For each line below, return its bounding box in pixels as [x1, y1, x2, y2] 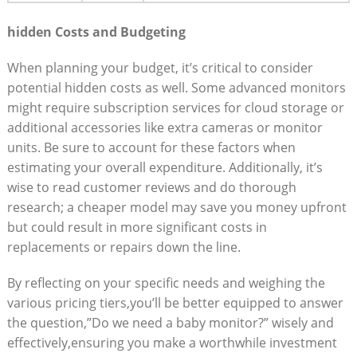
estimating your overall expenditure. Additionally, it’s [6, 158, 323, 176]
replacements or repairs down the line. [6, 237, 241, 256]
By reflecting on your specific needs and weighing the [6, 273, 325, 292]
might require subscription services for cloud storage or [6, 98, 344, 116]
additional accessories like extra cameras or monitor [6, 118, 323, 136]
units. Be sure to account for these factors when [6, 138, 296, 156]
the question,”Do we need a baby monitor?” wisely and [6, 313, 334, 331]
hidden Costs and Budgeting [6, 22, 186, 41]
